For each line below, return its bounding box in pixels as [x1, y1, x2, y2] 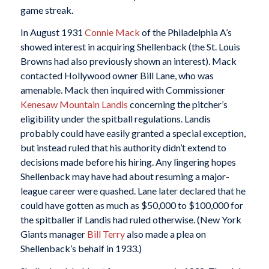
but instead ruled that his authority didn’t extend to [20, 142, 226, 154]
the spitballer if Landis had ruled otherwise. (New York [20, 214, 241, 226]
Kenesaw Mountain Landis [20, 98, 128, 110]
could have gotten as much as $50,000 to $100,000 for [20, 199, 243, 211]
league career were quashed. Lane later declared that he [20, 185, 246, 197]
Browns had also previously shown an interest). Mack [20, 55, 237, 67]
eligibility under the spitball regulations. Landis [20, 113, 211, 125]
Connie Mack [84, 26, 140, 38]
